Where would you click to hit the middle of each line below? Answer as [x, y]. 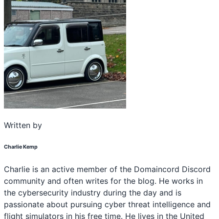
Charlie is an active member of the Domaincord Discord [107, 169]
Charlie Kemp [21, 147]
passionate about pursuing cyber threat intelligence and [107, 205]
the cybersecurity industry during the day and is [93, 193]
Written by [23, 125]
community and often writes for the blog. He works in [103, 181]
